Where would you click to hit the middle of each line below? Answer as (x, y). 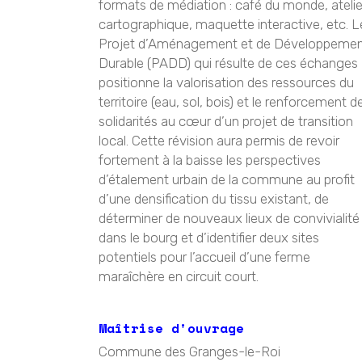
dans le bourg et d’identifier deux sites (209, 238)
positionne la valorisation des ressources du (226, 82)
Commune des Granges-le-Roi (189, 351)
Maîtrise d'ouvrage (171, 328)
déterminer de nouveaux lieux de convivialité (229, 218)
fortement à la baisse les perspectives (210, 160)
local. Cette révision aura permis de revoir (219, 141)
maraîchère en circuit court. (179, 276)
